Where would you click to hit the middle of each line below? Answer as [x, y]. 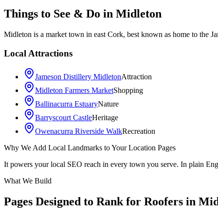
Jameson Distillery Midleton [78, 77]
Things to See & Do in [60, 14]
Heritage [105, 118]
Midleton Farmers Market [74, 91]
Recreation [139, 131]
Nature [108, 104]
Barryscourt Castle [64, 118]
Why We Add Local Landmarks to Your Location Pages [90, 148]
